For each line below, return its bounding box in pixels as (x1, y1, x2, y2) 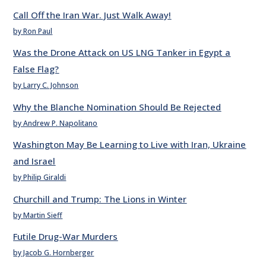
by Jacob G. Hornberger (13, 248, 94, 258)
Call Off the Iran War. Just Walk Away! (13, 8, 172, 21)
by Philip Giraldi (13, 172, 66, 183)
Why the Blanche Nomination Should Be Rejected (13, 100, 221, 113)
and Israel (13, 155, 56, 167)
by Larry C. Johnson (13, 80, 79, 91)
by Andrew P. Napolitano (13, 118, 98, 128)
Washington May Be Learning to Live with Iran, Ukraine (13, 138, 246, 151)
